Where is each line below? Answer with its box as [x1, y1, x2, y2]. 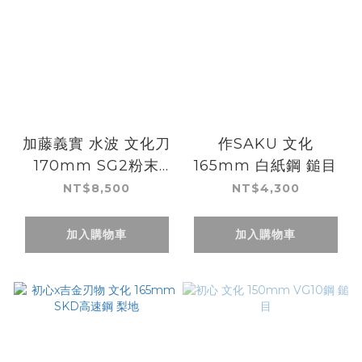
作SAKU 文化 [217, 134, 314, 153]
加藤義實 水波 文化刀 [23, 134, 170, 153]
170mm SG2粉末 [34, 156, 159, 175]
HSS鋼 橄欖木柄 [40, 178, 154, 196]
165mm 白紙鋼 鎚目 [194, 156, 337, 175]
